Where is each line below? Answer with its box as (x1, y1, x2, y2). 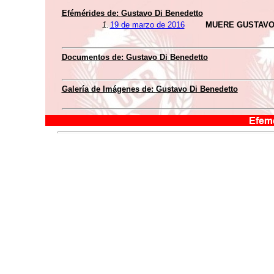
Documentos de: (61, 53, 126, 62)
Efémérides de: (61, 9, 121, 18)
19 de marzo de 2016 (109, 20, 185, 29)
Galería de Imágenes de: (61, 84, 156, 94)
